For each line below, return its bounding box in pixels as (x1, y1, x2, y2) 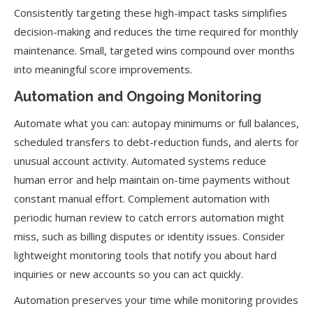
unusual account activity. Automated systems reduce (14, 154, 266, 168)
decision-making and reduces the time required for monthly (14, 24, 298, 38)
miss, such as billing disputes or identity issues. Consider (14, 229, 285, 243)
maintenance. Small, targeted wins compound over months (14, 43, 295, 57)
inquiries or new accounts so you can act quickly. (14, 267, 243, 281)
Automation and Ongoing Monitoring (14, 88, 261, 105)
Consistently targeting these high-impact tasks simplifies (14, 6, 287, 20)
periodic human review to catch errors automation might (14, 210, 284, 224)
